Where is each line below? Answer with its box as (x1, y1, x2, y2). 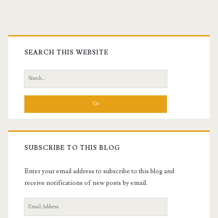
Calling (69, 11, 94, 21)
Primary (7, 21, 78, 48)
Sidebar (7, 44, 74, 71)
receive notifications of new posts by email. (24, 179, 147, 187)
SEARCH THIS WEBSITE (24, 48, 109, 56)
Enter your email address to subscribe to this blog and (24, 167, 174, 175)
